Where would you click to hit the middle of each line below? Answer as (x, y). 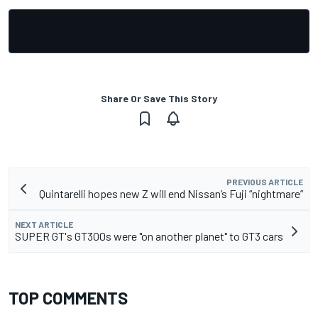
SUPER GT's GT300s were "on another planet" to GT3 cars (149, 236)
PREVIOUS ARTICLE (265, 181)
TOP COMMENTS (68, 297)
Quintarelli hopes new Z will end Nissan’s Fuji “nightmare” (171, 193)
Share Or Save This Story (159, 98)
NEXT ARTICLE (44, 224)
